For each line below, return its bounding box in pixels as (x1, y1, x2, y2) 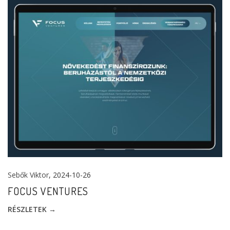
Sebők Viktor (8, 170, 49, 180)
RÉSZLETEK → (8, 204, 56, 215)
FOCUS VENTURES (8, 184, 88, 198)
